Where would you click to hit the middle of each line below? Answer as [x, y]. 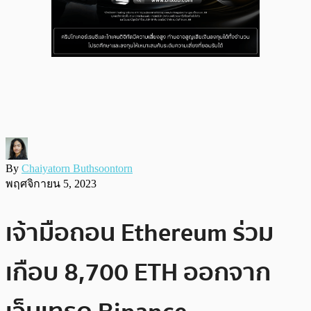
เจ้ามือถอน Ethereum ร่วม [140, 233]
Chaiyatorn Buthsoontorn [77, 168]
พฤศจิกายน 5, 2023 [51, 183]
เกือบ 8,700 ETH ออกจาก [138, 272]
